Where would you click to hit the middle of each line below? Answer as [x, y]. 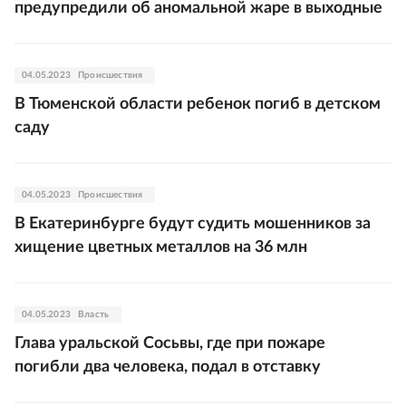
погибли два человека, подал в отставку [168, 367]
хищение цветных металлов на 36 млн [161, 247]
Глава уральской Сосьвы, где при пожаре [170, 343]
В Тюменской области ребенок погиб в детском [198, 104]
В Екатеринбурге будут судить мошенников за [193, 224]
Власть [94, 314]
